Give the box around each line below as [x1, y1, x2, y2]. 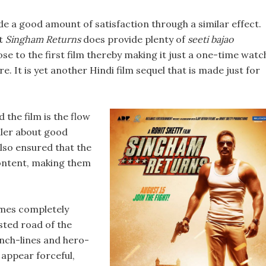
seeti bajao [188, 33, 233, 45]
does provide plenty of [81, 33, 188, 45]
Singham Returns [5, 33, 81, 45]
